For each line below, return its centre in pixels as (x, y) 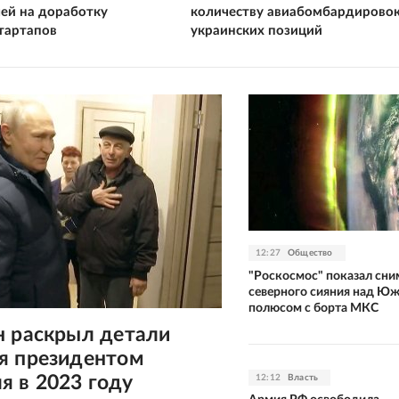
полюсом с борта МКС (313, 308)
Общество (310, 252)
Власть (303, 377)
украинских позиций (256, 30)
